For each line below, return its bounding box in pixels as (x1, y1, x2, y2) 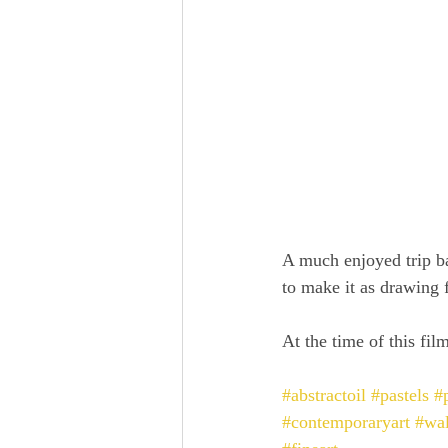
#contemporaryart (282, 412, 410, 433)
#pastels (371, 385, 429, 406)
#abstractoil (282, 385, 366, 406)
